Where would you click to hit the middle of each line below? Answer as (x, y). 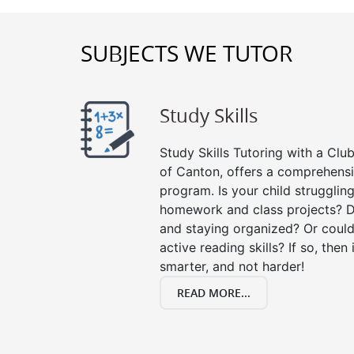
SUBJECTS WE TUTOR (186, 53)
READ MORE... (214, 293)
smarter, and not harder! (232, 266)
